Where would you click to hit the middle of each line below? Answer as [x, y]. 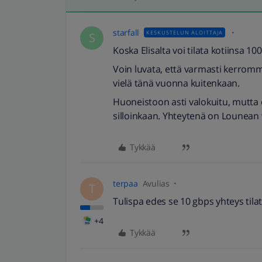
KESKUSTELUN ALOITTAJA [185, 32]
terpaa [125, 183]
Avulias [156, 183]
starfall [126, 32]
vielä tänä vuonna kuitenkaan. [176, 83]
